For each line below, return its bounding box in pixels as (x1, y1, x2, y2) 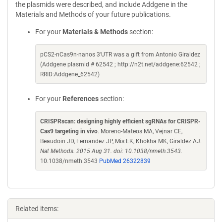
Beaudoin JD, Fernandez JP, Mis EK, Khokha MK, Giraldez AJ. (40, 138, 202, 145)
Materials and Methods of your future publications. (15, 10, 171, 18)
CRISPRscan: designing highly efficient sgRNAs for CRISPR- (40, 118, 201, 125)
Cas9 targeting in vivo (40, 128, 98, 135)
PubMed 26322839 (99, 158, 151, 165)
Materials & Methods (62, 28, 128, 36)
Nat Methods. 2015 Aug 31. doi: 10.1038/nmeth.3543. (40, 148, 182, 155)
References (62, 95, 99, 103)
